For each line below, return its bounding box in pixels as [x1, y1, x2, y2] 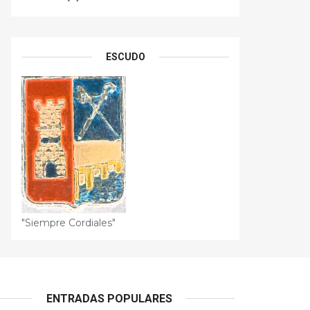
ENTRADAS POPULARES [46, 292, 173, 305]
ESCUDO [105, 51, 145, 62]
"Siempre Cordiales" [21, 217, 116, 229]
